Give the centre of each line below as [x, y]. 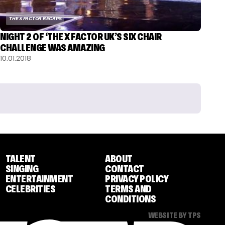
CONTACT [125, 169]
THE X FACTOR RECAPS [35, 18]
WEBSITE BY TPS [174, 215]
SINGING [22, 169]
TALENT [20, 159]
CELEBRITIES [30, 189]
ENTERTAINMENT [39, 179]
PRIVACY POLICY [137, 179]
